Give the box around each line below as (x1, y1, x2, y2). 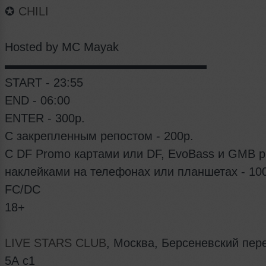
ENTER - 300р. (5, 112, 88, 125)
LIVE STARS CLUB (5, 236, 106, 250)
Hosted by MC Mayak (5, 40, 122, 54)
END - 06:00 (5, 94, 74, 107)
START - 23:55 (5, 76, 87, 90)
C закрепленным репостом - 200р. (5, 129, 197, 143)
